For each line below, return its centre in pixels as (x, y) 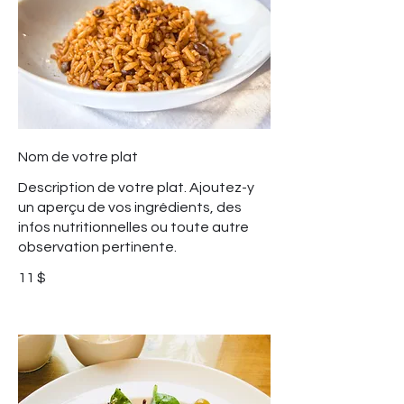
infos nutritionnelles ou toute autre (133, 228)
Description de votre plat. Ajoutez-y (136, 188)
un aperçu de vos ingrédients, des (130, 208)
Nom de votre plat (78, 157)
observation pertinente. (97, 248)
